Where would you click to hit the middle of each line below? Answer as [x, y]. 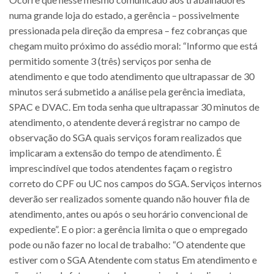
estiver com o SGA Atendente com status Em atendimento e [133, 259]
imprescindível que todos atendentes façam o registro [121, 168]
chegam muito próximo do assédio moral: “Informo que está [133, 45]
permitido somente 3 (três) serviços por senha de [110, 61]
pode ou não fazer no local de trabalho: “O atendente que [127, 244]
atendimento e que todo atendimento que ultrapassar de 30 [132, 76]
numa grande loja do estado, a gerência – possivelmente [124, 15]
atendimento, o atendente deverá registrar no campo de [124, 122]
